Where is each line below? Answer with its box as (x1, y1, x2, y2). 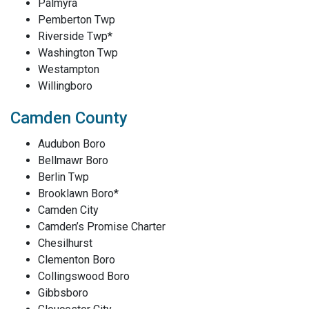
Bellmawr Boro (38, 154, 108, 167)
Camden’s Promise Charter (38, 220, 166, 233)
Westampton (38, 63, 99, 76)
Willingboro (38, 79, 92, 92)
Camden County (10, 108, 128, 128)
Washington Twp (38, 46, 118, 59)
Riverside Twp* (38, 30, 112, 43)
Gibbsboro (38, 286, 88, 299)
